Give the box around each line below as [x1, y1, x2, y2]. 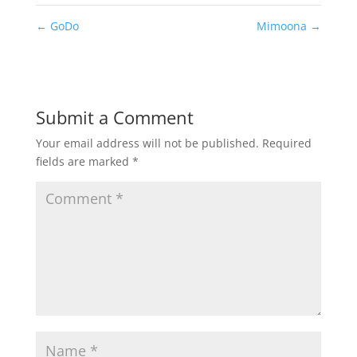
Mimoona [257, 18, 311, 33]
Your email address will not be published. [35, 135, 259, 151]
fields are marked [35, 153, 132, 169]
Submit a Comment [35, 104, 194, 129]
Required [261, 135, 312, 151]
